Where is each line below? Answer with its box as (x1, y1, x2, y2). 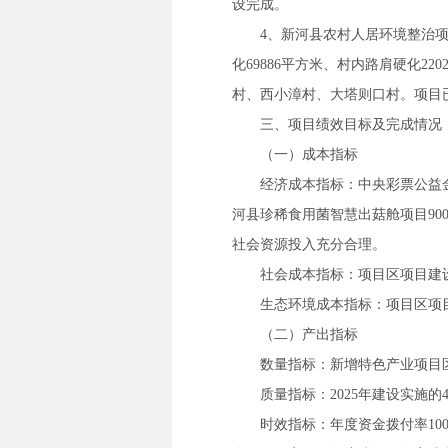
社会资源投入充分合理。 (232, 237, 386, 252)
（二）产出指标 (260, 327, 358, 342)
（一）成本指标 (260, 147, 358, 162)
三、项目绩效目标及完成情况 (260, 117, 442, 132)
